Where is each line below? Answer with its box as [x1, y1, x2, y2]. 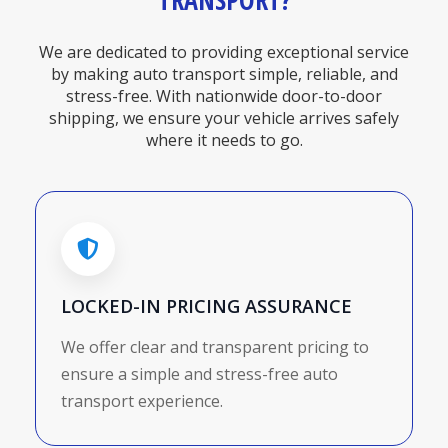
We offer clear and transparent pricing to [61, 336, 369, 359]
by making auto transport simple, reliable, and [50, 63, 398, 86]
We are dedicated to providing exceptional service [39, 41, 409, 64]
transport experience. [61, 390, 223, 413]
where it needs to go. [145, 129, 303, 152]
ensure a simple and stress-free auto [61, 363, 338, 386]
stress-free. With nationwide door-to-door [66, 85, 382, 108]
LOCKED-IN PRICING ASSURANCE [61, 294, 352, 319]
